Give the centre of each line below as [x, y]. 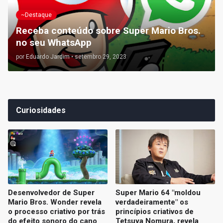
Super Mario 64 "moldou [158, 193]
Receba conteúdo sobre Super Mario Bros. [108, 31]
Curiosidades [41, 111]
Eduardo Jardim [48, 57]
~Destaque [36, 15]
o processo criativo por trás [56, 212]
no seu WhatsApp [54, 43]
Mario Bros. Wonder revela [55, 202]
